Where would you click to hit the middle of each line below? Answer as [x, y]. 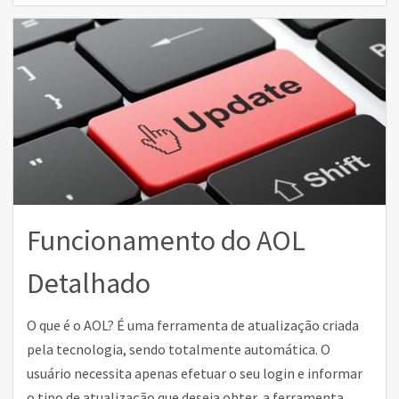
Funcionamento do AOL [166, 240]
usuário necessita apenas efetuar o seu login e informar [195, 373]
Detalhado [89, 283]
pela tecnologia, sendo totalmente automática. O [179, 349]
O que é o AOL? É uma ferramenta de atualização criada [193, 325]
